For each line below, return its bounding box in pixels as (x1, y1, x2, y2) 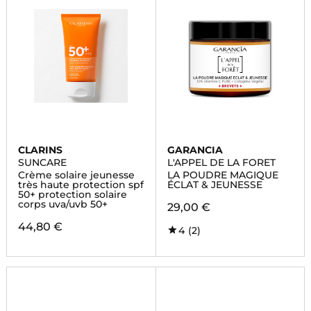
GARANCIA (167, 144, 223, 156)
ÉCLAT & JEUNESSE (167, 178, 262, 191)
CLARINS (17, 144, 62, 156)
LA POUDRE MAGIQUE (167, 169, 278, 181)
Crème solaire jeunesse (17, 169, 135, 181)
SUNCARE (17, 156, 67, 169)
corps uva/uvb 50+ (17, 198, 108, 210)
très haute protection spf (17, 178, 144, 191)
